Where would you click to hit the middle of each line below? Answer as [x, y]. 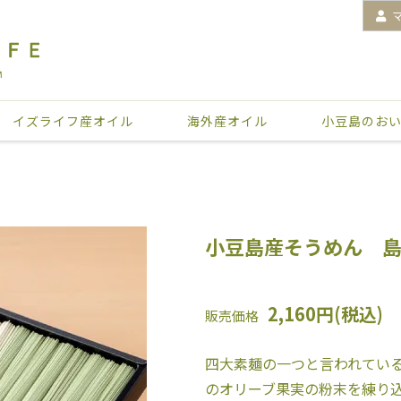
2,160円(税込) [325, 314]
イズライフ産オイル [73, 121]
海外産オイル [227, 121]
